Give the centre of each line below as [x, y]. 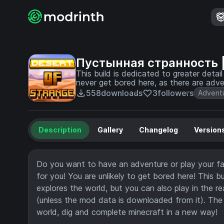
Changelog [158, 130]
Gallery [110, 130]
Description [60, 130]
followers [175, 93]
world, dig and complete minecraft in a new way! [127, 212]
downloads [122, 93]
